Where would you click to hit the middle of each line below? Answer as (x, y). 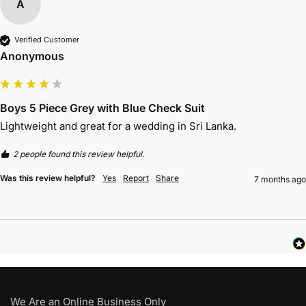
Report (136, 178)
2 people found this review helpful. (79, 154)
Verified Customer (47, 40)
